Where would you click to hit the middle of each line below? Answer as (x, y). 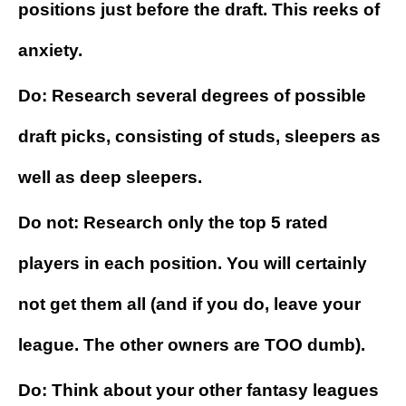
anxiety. (50, 51)
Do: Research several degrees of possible (192, 96)
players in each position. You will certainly (193, 264)
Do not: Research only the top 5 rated (173, 223)
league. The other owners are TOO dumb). (192, 345)
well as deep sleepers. (110, 178)
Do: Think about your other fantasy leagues (198, 391)
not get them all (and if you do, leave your (189, 304)
